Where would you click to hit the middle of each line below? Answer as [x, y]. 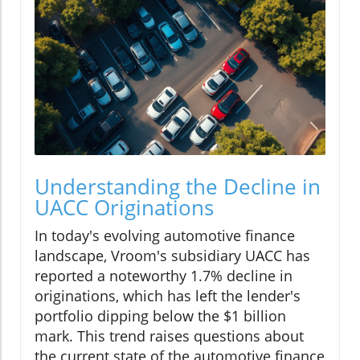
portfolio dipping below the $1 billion [160, 316]
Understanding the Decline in [178, 187]
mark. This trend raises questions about [169, 336]
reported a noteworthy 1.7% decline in [164, 276]
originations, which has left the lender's [168, 296]
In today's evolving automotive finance [165, 236]
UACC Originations [124, 208]
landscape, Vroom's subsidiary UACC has [172, 256]
